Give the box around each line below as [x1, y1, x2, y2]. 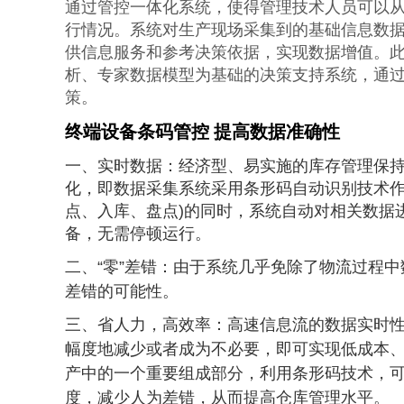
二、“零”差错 [65, 258, 157, 277]
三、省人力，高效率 [65, 316, 211, 335]
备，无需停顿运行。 [65, 225, 211, 243]
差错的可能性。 [65, 282, 179, 301]
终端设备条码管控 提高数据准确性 [65, 122, 340, 142]
